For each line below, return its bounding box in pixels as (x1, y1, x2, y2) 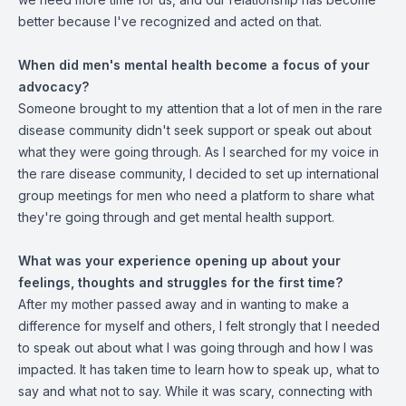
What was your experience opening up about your (18, 253, 341, 268)
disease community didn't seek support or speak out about (18, 122, 372, 138)
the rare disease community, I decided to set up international (18, 166, 379, 181)
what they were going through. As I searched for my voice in (18, 144, 379, 159)
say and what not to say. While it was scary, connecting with (18, 383, 372, 399)
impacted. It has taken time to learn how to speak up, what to (18, 362, 380, 377)
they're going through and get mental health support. (18, 209, 338, 225)
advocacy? (18, 79, 89, 94)
